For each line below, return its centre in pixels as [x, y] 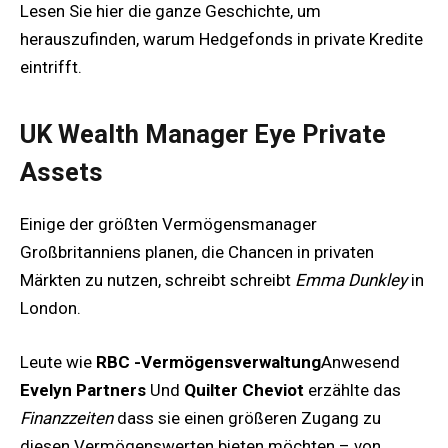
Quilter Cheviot [244, 390]
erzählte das [352, 390]
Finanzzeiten [66, 418]
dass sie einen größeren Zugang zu [247, 418]
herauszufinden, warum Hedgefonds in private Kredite [221, 38]
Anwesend [360, 362]
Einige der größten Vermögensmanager [168, 224]
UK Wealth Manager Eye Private [203, 133]
